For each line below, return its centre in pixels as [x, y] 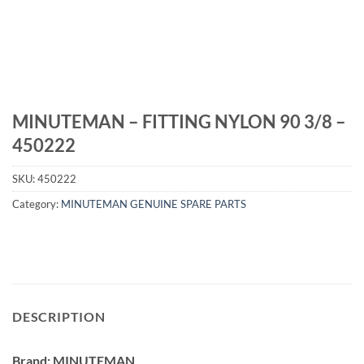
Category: [37, 204]
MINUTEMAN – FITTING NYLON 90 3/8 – [179, 121]
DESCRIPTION [59, 316]
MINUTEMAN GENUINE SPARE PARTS [154, 204]
